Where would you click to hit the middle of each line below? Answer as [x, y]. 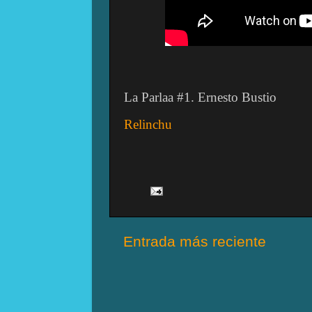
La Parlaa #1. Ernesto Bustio [200, 97]
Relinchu [148, 125]
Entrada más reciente [195, 242]
